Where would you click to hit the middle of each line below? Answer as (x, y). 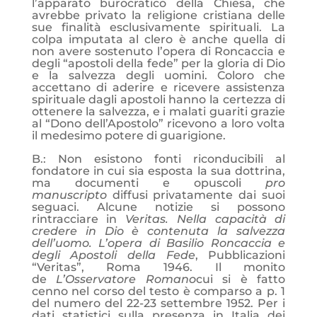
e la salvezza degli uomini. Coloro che (158, 75)
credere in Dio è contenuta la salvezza (158, 231)
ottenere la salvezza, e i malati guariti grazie (158, 111)
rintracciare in (79, 219)
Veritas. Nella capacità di (206, 219)
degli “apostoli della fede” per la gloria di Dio (158, 63)
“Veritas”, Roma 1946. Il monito (158, 267)
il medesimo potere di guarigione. (128, 136)
